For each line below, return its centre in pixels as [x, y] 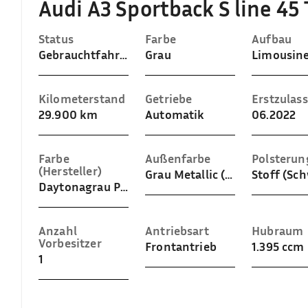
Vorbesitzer [70, 243]
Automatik [175, 114]
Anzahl [58, 230]
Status [56, 38]
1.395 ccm [278, 246]
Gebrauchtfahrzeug [123, 54]
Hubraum [278, 230]
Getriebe [169, 98]
